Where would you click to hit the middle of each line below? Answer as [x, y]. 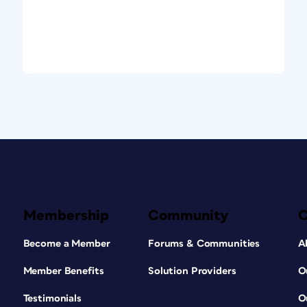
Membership [66, 215]
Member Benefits [63, 271]
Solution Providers [192, 271]
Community [188, 215]
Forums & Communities [204, 243]
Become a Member [66, 243]
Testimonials [52, 298]
